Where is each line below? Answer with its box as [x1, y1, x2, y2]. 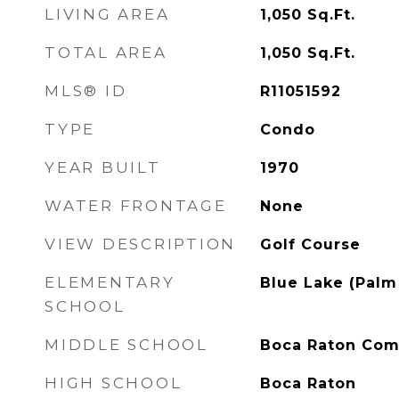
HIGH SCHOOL [45, 374, 183, 392]
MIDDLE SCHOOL [45, 336, 208, 354]
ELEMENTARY [45, 273, 175, 291]
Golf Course [259, 236, 361, 253]
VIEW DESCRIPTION [45, 235, 236, 253]
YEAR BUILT [45, 159, 161, 176]
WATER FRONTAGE [45, 197, 227, 215]
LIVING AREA [45, 5, 170, 23]
